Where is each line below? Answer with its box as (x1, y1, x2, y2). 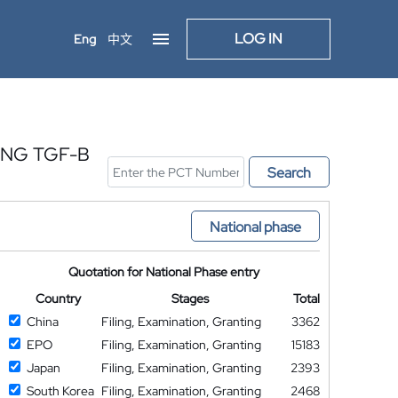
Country (35, 291, 81, 306)
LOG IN (235, 29, 283, 48)
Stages (171, 291, 210, 306)
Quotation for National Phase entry (68, 264, 260, 280)
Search (267, 163, 311, 182)
